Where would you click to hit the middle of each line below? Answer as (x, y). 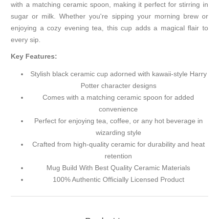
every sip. (26, 39)
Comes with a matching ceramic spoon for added (118, 97)
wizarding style (118, 132)
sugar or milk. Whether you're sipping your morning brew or (109, 16)
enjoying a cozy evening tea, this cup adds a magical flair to (109, 28)
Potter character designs (118, 85)
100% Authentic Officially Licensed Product (118, 179)
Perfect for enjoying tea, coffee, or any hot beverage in (118, 120)
